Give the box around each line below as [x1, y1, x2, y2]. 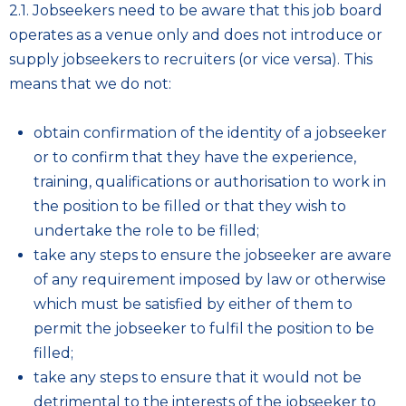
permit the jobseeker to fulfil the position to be [34, 320, 374, 337]
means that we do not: [9, 75, 171, 92]
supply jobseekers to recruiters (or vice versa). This [9, 51, 372, 68]
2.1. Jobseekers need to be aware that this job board [9, 2, 382, 19]
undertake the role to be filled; [34, 222, 259, 239]
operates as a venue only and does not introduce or [9, 26, 382, 43]
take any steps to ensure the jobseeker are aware [34, 246, 391, 264]
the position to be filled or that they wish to [34, 198, 346, 215]
